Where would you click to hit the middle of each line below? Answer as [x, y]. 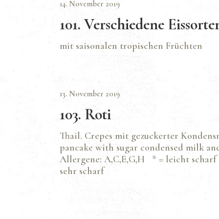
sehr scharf [82, 171]
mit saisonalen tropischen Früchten [131, 46]
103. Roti [85, 114]
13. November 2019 [90, 94]
